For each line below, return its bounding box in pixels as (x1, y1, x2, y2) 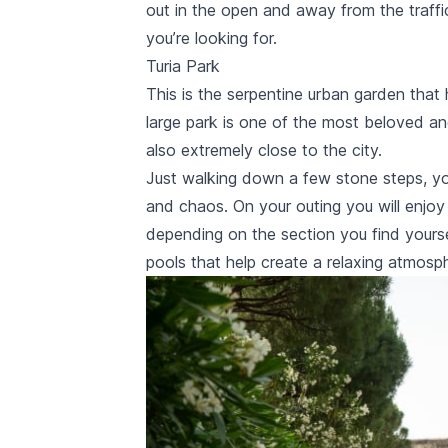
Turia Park (146, 56, 220, 76)
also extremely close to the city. (146, 140, 382, 160)
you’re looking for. (146, 28, 277, 48)
